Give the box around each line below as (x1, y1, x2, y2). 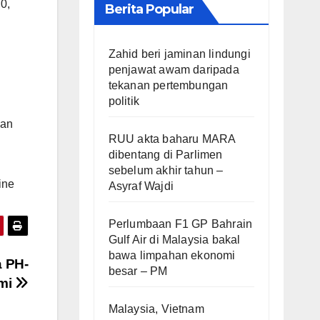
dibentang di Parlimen (108, 148, 223, 161)
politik (108, 94, 139, 107)
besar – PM (108, 264, 168, 277)
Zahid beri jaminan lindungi (108, 47, 251, 60)
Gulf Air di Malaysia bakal (108, 233, 241, 246)
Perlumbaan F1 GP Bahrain (108, 217, 253, 230)
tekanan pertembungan (108, 79, 229, 91)
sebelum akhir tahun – (108, 164, 224, 176)
